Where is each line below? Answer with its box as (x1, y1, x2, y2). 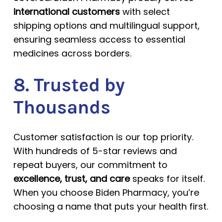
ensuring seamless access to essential (13, 33, 185, 46)
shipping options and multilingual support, (13, 19, 200, 32)
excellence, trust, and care (13, 172, 130, 185)
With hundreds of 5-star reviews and (13, 145, 177, 157)
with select (119, 5, 170, 18)
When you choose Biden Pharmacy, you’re (13, 186, 199, 199)
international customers (13, 5, 120, 18)
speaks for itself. (129, 172, 205, 185)
